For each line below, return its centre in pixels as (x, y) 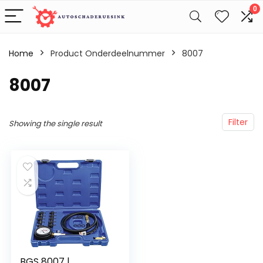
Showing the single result (55, 124)
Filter (238, 122)
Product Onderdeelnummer (108, 53)
